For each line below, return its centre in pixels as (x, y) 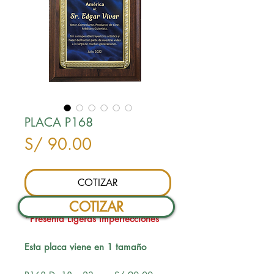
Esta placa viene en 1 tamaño (85, 247)
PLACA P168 (59, 122)
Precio (112, 144)
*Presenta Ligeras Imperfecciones (92, 219)
